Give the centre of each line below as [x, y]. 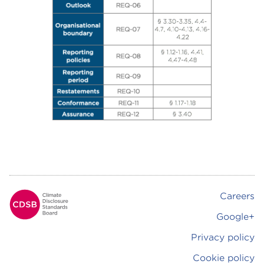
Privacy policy [222, 237]
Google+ [235, 217]
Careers [237, 196]
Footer [130, 205]
